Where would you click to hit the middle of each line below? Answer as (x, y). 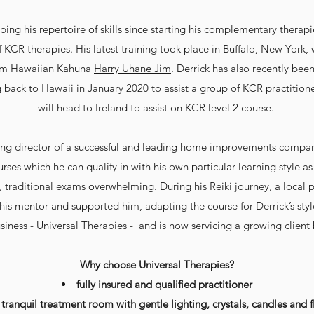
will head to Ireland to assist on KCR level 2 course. (157, 108)
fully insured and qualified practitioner (164, 284)
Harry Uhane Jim (132, 68)
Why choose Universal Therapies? (157, 265)
